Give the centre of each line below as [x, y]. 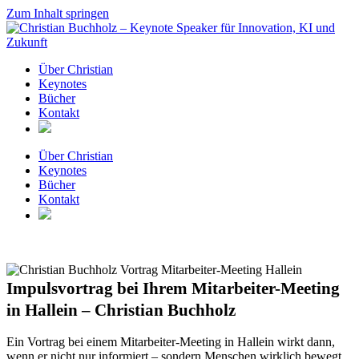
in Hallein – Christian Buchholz [121, 310]
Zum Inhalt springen [58, 13]
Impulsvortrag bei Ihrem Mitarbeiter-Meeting [173, 288]
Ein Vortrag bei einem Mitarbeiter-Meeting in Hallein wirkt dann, [171, 342]
